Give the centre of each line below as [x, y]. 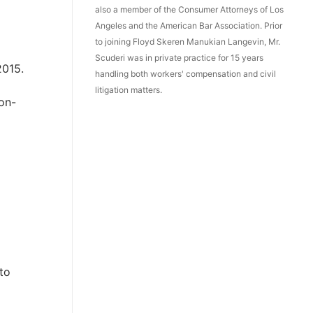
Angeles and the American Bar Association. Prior [189, 26]
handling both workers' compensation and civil [185, 74]
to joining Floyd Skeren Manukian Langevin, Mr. [188, 42]
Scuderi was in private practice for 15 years [179, 58]
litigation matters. [129, 90]
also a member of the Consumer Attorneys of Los [189, 10]
